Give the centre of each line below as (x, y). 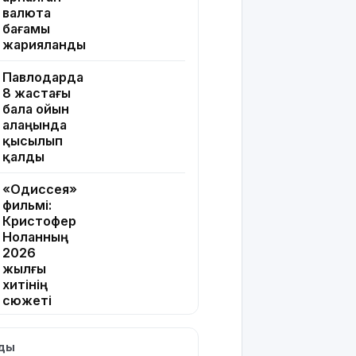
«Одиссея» (40, 190)
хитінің (25, 285)
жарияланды (44, 45)
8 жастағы (37, 93)
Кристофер (39, 221)
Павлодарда (43, 77)
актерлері (35, 333)
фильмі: (27, 205)
